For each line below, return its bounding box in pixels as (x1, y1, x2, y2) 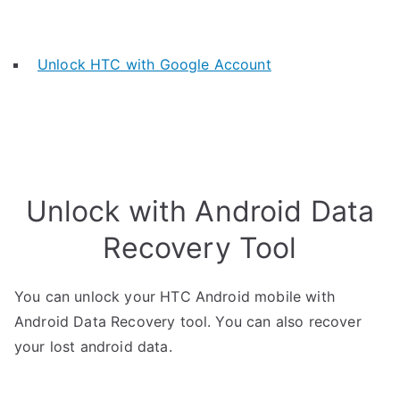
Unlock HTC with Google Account (37, 55, 271, 73)
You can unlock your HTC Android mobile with (14, 287, 335, 305)
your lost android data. (14, 337, 172, 355)
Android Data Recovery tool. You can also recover (14, 312, 362, 330)
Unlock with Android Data (25, 194, 375, 229)
